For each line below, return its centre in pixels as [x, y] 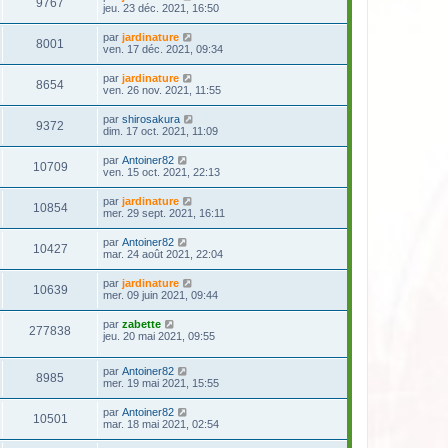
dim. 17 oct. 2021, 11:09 [160, 130]
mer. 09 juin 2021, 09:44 [160, 294]
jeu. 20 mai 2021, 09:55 [159, 335]
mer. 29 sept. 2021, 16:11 [164, 212]
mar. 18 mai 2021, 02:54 [161, 423]
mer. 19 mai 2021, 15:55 [161, 382]
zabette [141, 323]
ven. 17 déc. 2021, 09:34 [163, 48]
